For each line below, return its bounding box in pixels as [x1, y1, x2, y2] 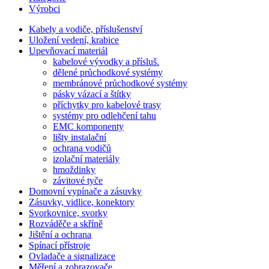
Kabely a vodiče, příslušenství [29, 24, 142, 35]
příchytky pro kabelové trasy [53, 100, 161, 110]
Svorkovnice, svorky [29, 208, 107, 219]
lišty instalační [53, 132, 106, 143]
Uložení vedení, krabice [29, 35, 119, 46]
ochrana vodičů [53, 143, 111, 154]
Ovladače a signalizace [29, 251, 115, 262]
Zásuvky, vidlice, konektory [29, 197, 134, 208]
